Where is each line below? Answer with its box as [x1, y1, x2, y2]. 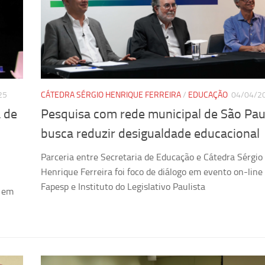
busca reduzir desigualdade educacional [41, 126, 260, 142]
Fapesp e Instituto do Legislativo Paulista [41, 181, 205, 193]
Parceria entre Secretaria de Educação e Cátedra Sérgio [41, 151, 263, 163]
